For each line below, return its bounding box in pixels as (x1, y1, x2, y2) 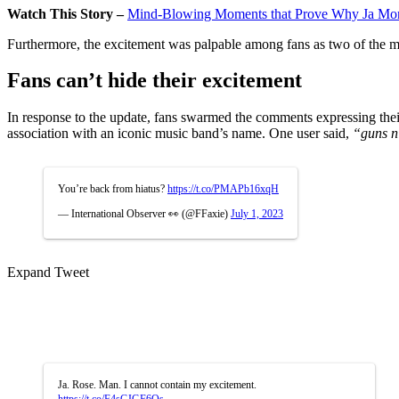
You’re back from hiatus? (58, 183, 167, 196)
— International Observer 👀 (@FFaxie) (58, 208, 231, 221)
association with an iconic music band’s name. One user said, (7, 126, 353, 142)
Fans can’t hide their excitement (7, 69, 302, 93)
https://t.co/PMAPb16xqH (167, 183, 279, 196)
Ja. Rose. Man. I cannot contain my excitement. (58, 379, 256, 392)
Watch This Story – (7, 5, 127, 21)
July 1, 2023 (231, 208, 283, 221)
